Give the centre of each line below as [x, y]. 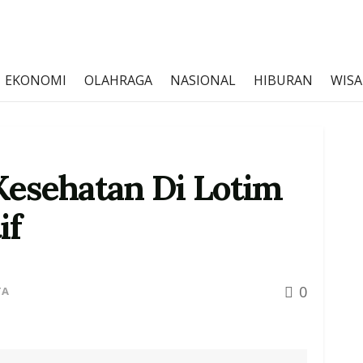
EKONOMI [36, 80]
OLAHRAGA [118, 80]
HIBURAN [283, 80]
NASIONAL [203, 80]
